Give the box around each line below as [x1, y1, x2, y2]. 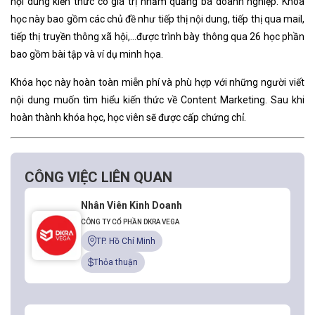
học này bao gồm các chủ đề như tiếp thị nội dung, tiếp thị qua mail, [11, 13, 304, 25]
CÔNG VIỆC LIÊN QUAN [25, 168, 172, 186]
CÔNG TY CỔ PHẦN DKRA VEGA [81, 217, 179, 226]
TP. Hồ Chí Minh [96, 236, 155, 246]
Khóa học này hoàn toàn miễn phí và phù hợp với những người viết [11, 76, 304, 88]
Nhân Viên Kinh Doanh [81, 199, 182, 211]
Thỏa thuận [94, 257, 138, 267]
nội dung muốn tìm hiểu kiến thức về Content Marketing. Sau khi [11, 94, 304, 105]
